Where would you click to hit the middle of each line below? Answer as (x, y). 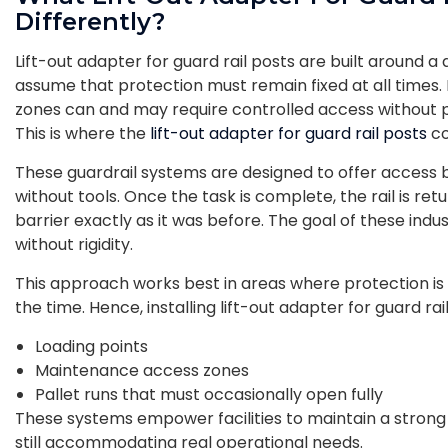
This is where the (82, 133)
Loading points (93, 346)
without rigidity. (74, 244)
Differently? (90, 21)
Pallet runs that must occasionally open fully (209, 394)
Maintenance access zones (144, 370)
